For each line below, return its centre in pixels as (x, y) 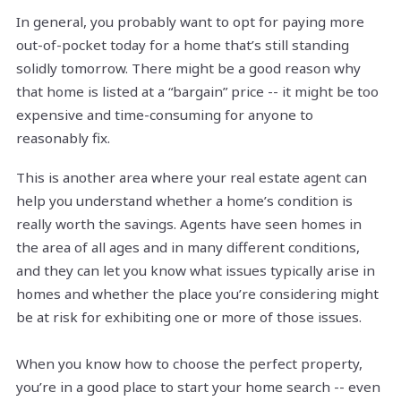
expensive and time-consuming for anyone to (165, 115)
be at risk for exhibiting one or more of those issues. (189, 317)
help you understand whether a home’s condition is (184, 201)
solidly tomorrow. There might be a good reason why (188, 68)
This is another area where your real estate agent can (192, 178)
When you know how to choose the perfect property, (189, 364)
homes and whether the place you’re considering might (197, 294)
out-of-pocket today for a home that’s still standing (183, 45)
